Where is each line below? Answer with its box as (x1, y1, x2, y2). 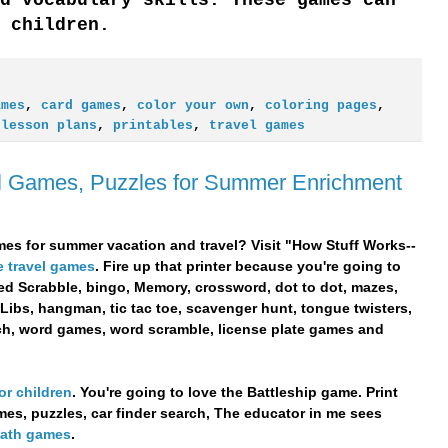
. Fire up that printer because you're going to (94, 257, 401, 274)
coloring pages (264, 99, 377, 114)
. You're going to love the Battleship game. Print (71, 383, 398, 400)
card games (40, 99, 121, 114)
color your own (136, 99, 249, 114)
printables (112, 119, 193, 134)
